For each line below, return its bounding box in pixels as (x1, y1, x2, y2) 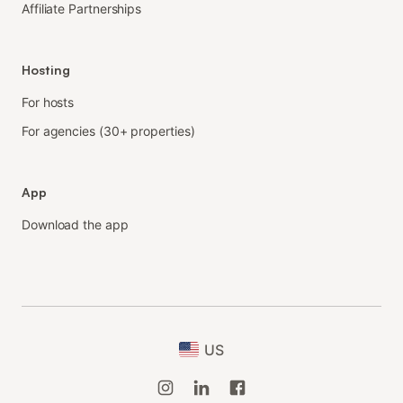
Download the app (22, 216, 129, 232)
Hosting (22, 61, 70, 77)
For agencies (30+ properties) (22, 122, 195, 139)
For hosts (22, 94, 75, 110)
